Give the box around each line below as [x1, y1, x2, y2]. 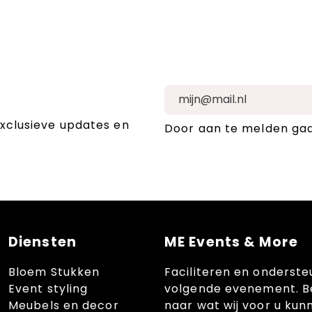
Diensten [8, 232, 77, 251]
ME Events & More [164, 232, 298, 251]
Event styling [8, 280, 88, 297]
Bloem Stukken [8, 263, 100, 280]
